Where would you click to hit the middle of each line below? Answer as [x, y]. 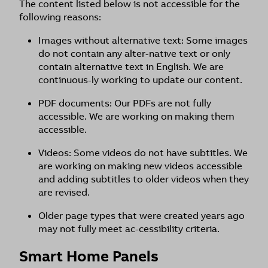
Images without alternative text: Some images [143, 40]
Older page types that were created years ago [141, 216]
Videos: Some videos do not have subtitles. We [143, 153]
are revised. [64, 192]
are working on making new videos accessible [140, 166]
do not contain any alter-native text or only [134, 54]
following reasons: [60, 17]
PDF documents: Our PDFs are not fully [125, 103]
